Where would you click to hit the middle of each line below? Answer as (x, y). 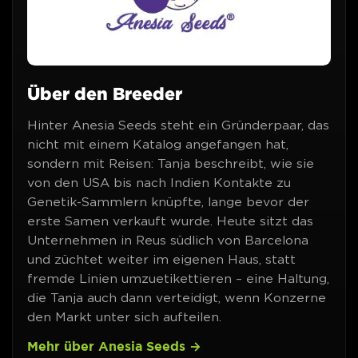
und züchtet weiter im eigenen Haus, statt (162, 259)
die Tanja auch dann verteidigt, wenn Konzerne (177, 297)
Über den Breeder (105, 93)
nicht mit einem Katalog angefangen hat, (158, 144)
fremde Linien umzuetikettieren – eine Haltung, (179, 278)
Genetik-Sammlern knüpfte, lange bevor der (169, 201)
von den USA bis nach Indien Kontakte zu (159, 182)
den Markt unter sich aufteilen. (125, 316)
